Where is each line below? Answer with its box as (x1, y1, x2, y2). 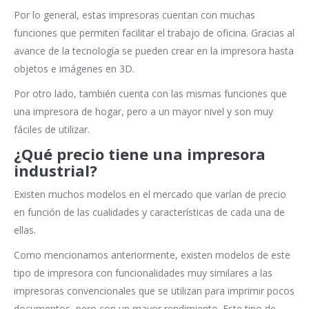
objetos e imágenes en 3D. (14, 62, 134, 76)
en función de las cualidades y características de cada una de (14, 206, 285, 219)
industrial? (14, 160, 97, 181)
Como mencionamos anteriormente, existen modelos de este (14, 248, 290, 262)
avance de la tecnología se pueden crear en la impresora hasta (14, 44, 294, 58)
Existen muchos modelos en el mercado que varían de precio (14, 188, 286, 201)
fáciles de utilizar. (14, 123, 90, 137)
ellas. (14, 223, 36, 237)
